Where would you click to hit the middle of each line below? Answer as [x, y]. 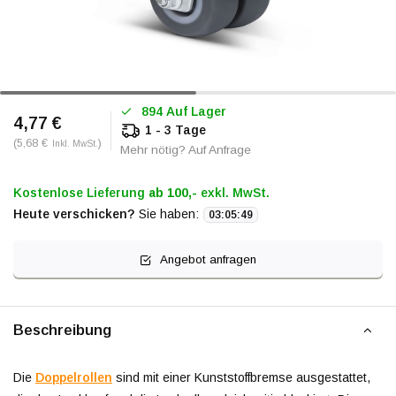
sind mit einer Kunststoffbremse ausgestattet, [241, 377]
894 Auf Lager [184, 111]
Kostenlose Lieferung [81, 193]
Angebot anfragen [208, 259]
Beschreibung [62, 330]
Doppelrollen [74, 377]
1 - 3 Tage [174, 129]
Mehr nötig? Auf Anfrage [186, 150]
